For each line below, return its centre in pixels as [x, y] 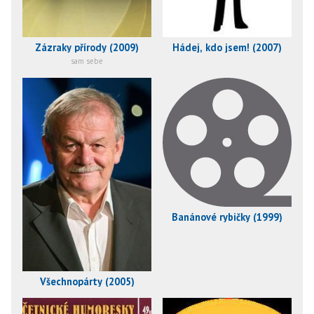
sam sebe [87, 61]
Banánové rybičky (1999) [227, 217]
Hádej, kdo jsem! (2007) [227, 47]
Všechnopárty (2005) [87, 282]
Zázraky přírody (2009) [87, 47]
